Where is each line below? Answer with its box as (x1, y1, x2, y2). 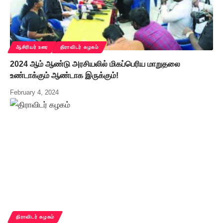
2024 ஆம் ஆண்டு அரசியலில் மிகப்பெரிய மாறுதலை (10, 60, 180, 69)
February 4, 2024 (10, 89, 59, 97)
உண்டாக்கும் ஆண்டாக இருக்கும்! (10, 71, 118, 80)
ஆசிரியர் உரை (16, 44, 48, 50)
